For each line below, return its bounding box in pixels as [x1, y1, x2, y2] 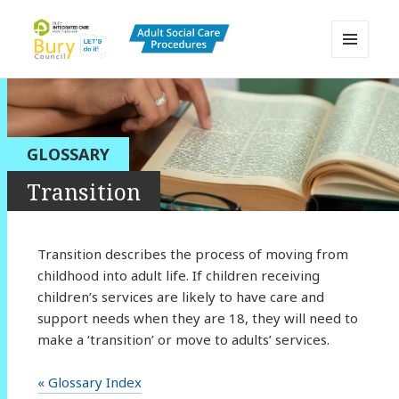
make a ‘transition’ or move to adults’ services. [37, 330, 330, 348]
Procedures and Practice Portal [30, 101, 337, 128]
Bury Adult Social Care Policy [30, 75, 313, 102]
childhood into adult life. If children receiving [37, 265, 320, 284]
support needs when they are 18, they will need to [37, 308, 358, 327]
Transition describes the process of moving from [37, 244, 348, 263]
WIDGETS [331, 86, 384, 102]
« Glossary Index [37, 372, 142, 391]
